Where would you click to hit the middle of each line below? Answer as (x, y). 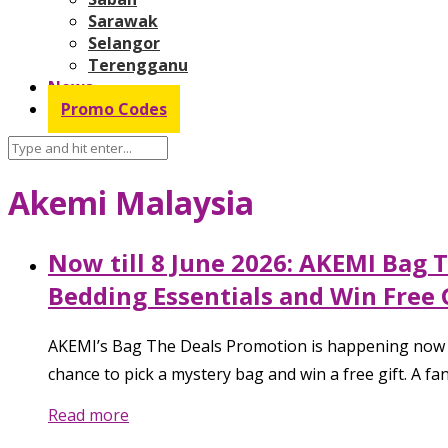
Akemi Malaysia (131, 203)
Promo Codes (114, 108)
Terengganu (138, 64)
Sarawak (123, 20)
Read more (88, 414)
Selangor (124, 42)
